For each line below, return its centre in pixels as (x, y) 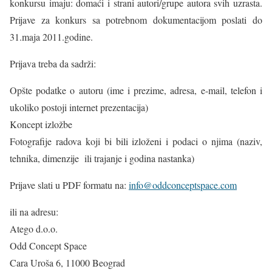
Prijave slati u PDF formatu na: (69, 185)
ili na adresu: (34, 212)
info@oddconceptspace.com (183, 185)
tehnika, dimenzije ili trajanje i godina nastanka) (102, 158)
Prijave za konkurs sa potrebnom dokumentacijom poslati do (136, 20)
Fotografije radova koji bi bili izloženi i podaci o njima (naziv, (136, 141)
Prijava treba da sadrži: (53, 63)
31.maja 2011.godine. (51, 37)
